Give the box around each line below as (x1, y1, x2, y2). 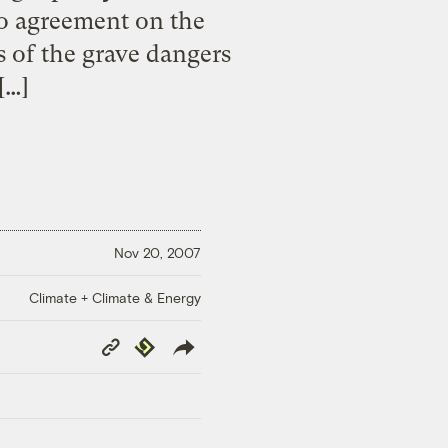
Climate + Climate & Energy (29, 288, 201, 306)
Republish (130, 334, 193, 352)
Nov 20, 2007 (114, 244, 201, 262)
